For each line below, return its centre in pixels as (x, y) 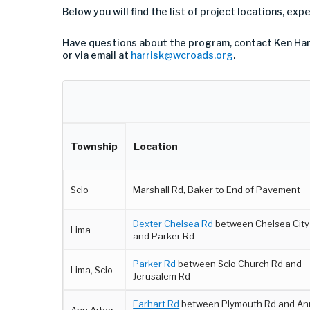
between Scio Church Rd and (239, 264)
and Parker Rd (164, 236)
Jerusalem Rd (162, 276)
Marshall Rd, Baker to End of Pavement (217, 190)
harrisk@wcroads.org (182, 55)
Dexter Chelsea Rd (173, 224)
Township (94, 146)
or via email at (97, 55)
